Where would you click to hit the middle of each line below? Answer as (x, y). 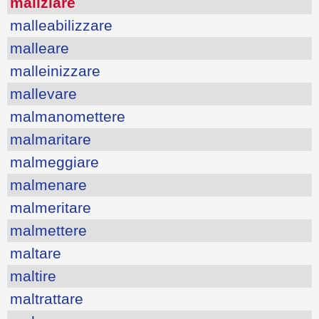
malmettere (48, 230)
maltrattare (47, 298)
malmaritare (51, 139)
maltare (36, 253)
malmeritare (51, 207)
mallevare (43, 93)
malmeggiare (54, 162)
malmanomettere (68, 116)
